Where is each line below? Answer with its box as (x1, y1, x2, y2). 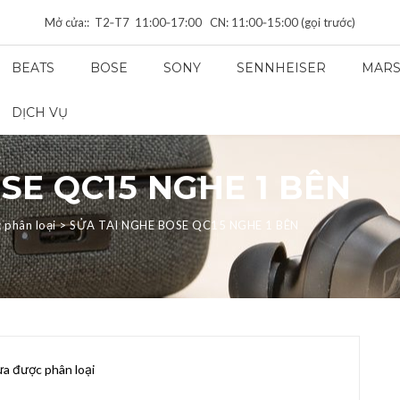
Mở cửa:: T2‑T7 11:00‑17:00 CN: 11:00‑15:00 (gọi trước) (45, 15, 355, 29)
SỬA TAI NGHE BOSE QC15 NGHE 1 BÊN (70, 218, 299, 232)
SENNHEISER (237, 60, 326, 76)
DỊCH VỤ (12, 104, 68, 121)
